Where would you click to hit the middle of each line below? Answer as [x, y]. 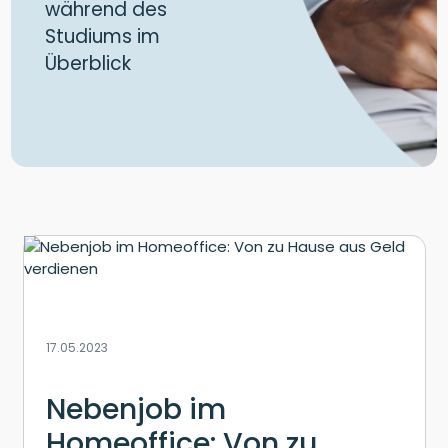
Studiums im [102, 37]
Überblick [88, 64]
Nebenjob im [136, 408]
